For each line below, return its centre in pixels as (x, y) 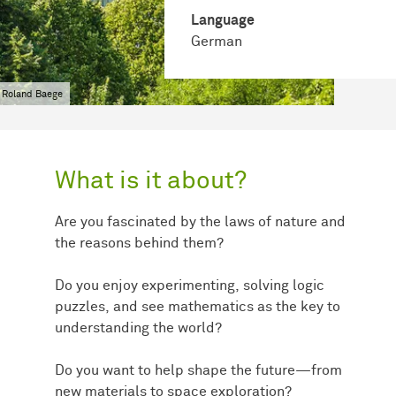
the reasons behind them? (139, 243)
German (217, 41)
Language (223, 20)
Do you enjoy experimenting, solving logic (190, 285)
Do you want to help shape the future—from (198, 370)
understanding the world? (138, 327)
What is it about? (151, 181)
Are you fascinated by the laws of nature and (200, 221)
